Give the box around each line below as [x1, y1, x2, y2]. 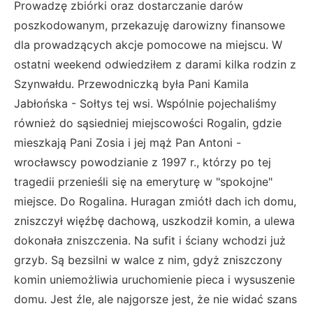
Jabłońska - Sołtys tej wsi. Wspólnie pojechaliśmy [14, 96, 277, 110]
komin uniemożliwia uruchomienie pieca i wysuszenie [14, 272, 295, 286]
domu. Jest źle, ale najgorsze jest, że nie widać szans [14, 292, 297, 306]
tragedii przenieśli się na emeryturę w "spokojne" [14, 175, 272, 189]
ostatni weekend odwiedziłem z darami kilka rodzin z [14, 57, 296, 71]
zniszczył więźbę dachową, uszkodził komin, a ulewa [14, 214, 295, 228]
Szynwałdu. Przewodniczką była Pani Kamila [14, 77, 249, 91]
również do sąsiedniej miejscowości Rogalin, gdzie [14, 116, 282, 130]
